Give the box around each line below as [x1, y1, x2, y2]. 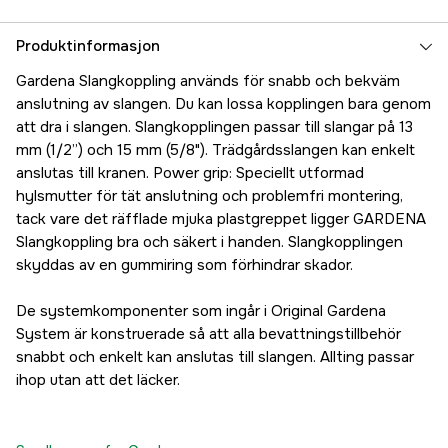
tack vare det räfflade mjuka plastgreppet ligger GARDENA [16, 209, 426, 230]
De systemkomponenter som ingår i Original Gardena [16, 301, 386, 322]
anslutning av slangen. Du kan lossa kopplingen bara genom [16, 94, 431, 115]
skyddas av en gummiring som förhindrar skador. [16, 255, 353, 276]
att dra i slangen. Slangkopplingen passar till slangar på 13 [16, 117, 413, 138]
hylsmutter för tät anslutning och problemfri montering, [16, 186, 403, 207]
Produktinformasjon [16, 36, 160, 57]
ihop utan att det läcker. [16, 370, 180, 391]
